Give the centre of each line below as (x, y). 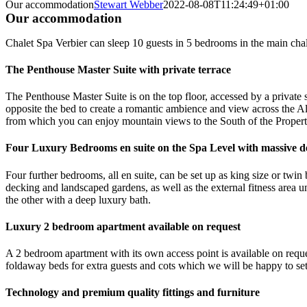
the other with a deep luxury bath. (78, 199)
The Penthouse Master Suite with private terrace (118, 69)
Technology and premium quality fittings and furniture (133, 293)
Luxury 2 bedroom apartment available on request (123, 226)
